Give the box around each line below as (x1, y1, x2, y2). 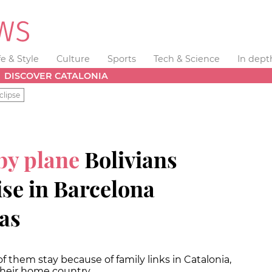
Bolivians (84, 144, 177, 174)
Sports (107, 53, 136, 64)
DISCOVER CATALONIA (4, 70, 109, 81)
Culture (56, 53, 90, 64)
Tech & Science (153, 53, 220, 64)
